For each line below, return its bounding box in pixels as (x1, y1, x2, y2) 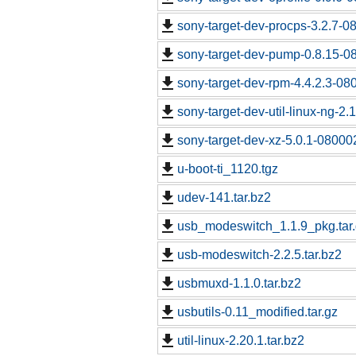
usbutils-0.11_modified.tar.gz (177, 305, 338, 319)
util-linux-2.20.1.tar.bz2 (177, 334, 304, 348)
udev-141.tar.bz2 (177, 191, 271, 205)
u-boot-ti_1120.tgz (177, 162, 278, 176)
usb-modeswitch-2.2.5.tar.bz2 (177, 248, 342, 262)
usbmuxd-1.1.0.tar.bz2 (177, 277, 301, 291)
